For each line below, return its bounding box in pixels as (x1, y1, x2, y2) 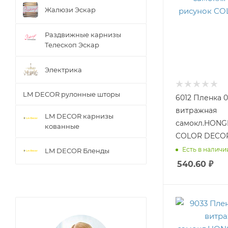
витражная (176, 106, 217, 115)
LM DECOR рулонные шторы (23, 90, 120, 99)
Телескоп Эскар (45, 41, 99, 49)
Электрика (45, 65, 82, 74)
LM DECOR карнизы (45, 112, 113, 121)
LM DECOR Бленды (45, 146, 109, 155)
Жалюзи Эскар (45, 6, 96, 14)
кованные (45, 122, 79, 131)
